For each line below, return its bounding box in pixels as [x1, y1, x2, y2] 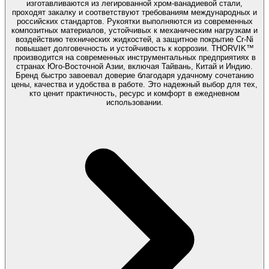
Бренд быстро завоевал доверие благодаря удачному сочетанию [15, 70, 254, 80]
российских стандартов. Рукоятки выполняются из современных [16, 16, 253, 26]
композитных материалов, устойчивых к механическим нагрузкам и [11, 25, 258, 35]
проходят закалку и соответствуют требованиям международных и [12, 7, 257, 17]
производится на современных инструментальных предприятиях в [13, 52, 256, 62]
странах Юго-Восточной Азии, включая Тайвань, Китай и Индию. [16, 61, 253, 71]
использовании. [106, 97, 163, 107]
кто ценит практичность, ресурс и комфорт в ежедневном [29, 88, 240, 98]
